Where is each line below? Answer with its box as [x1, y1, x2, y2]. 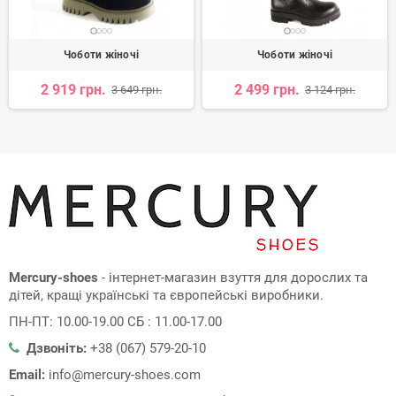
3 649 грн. [111, 82, 162, 96]
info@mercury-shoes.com [49, 366, 201, 383]
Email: [9, 366, 45, 383]
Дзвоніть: [27, 339, 87, 356]
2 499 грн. [234, 80, 300, 98]
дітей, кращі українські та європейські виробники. [9, 286, 324, 303]
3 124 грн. [305, 82, 355, 96]
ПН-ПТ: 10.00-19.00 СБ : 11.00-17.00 [9, 313, 222, 330]
